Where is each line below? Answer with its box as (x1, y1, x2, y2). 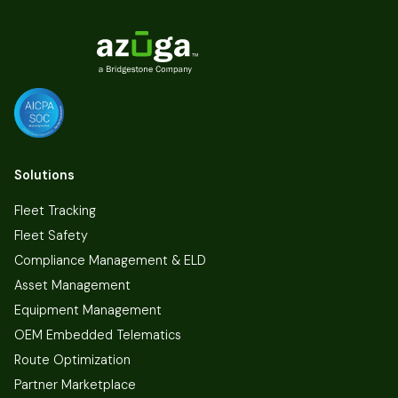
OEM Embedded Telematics (14, 326, 181, 343)
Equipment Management (14, 301, 162, 318)
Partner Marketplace (14, 376, 136, 393)
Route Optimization (14, 351, 131, 368)
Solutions (14, 166, 75, 183)
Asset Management (14, 276, 131, 293)
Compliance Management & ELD (14, 251, 206, 268)
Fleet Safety (14, 227, 88, 243)
